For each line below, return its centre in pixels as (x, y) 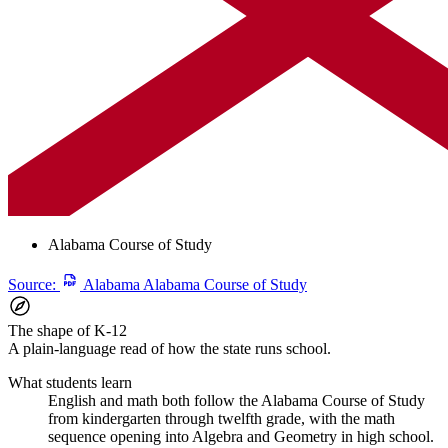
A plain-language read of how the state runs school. (169, 348)
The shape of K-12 (67, 330)
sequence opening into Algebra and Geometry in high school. (241, 436)
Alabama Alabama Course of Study (195, 284)
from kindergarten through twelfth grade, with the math (221, 418)
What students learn (70, 382)
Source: (32, 284)
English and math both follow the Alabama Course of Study (236, 400)
